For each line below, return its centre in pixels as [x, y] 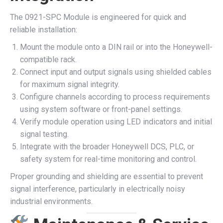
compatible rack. [48, 59]
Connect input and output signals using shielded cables [116, 72]
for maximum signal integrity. [70, 84]
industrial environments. [51, 201]
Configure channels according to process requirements [115, 97]
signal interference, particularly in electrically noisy [98, 189]
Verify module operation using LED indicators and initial [116, 122]
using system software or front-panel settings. [101, 109]
